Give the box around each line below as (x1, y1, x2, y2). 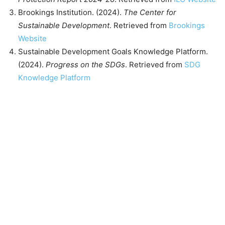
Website (18, 33, 47, 43)
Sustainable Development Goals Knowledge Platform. (18, 46, 208, 56)
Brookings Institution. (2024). (18, 7, 124, 17)
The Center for (124, 7, 176, 17)
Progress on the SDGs (46, 59, 125, 69)
